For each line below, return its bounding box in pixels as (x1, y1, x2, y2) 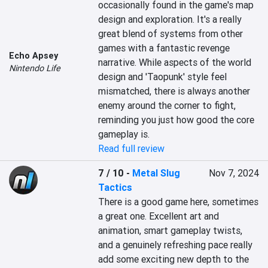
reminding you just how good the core (98, 114, 255, 126)
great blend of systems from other (98, 28, 243, 39)
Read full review (98, 142, 165, 154)
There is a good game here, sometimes (98, 196, 259, 208)
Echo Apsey (9, 50, 58, 61)
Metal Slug (132, 167, 181, 179)
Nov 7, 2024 (208, 167, 259, 179)
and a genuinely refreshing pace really (98, 239, 253, 251)
